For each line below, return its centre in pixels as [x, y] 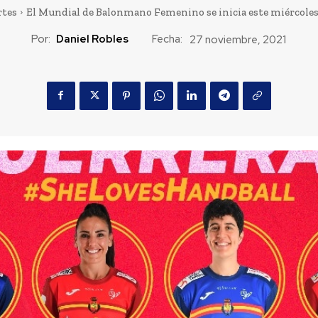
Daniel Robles [92, 39]
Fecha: [167, 39]
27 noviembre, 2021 [238, 39]
